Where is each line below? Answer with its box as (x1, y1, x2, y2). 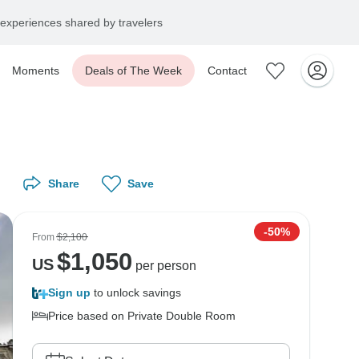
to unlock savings (91, 286, 181, 299)
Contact (208, 64, 247, 77)
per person (131, 259, 196, 272)
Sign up (48, 286, 91, 299)
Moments (12, 64, 59, 77)
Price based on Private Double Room (48, 309, 236, 322)
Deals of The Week (85, 64, 182, 77)
